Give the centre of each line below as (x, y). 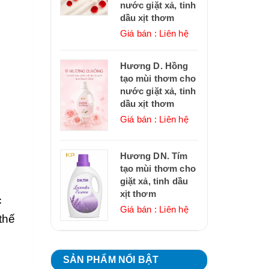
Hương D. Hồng (154, 66)
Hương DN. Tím (154, 156)
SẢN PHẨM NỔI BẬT (111, 260)
